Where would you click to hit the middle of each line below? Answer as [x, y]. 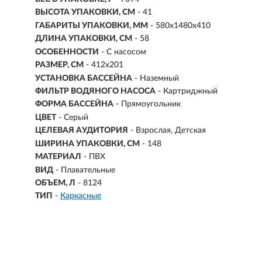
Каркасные [81, 196]
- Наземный [157, 78]
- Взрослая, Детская [168, 131]
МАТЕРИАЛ [58, 157]
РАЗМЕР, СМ [59, 65]
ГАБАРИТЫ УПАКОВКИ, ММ [92, 25]
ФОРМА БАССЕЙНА [74, 104]
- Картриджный [188, 91]
